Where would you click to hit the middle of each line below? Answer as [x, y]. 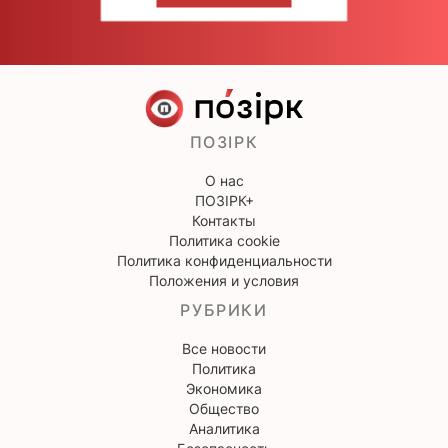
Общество [224, 408]
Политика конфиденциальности [224, 260]
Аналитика [224, 428]
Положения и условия [224, 280]
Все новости [224, 348]
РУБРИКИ [224, 309]
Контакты [224, 220]
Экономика [224, 388]
